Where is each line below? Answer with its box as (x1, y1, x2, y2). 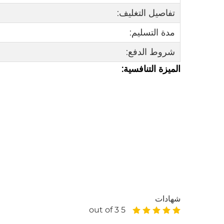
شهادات (155, 194, 180, 204)
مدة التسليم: (129, 27, 175, 38)
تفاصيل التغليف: (117, 7, 175, 19)
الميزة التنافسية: (121, 63, 180, 75)
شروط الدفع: (126, 46, 175, 58)
